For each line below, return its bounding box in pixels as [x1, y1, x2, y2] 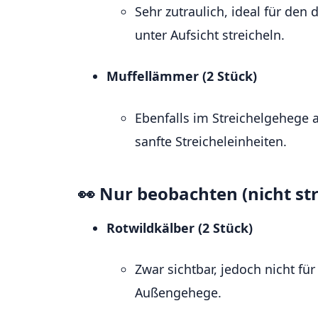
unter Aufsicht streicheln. [135, 26, 285, 44]
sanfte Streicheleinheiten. [135, 132, 287, 150]
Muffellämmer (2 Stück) [106, 67, 257, 85]
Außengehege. [135, 283, 221, 301]
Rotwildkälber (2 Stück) [106, 219, 253, 236]
